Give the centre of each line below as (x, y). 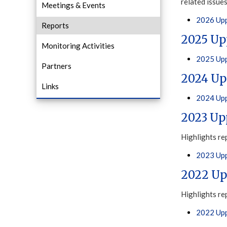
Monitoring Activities (78, 46)
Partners (56, 66)
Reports (55, 25)
